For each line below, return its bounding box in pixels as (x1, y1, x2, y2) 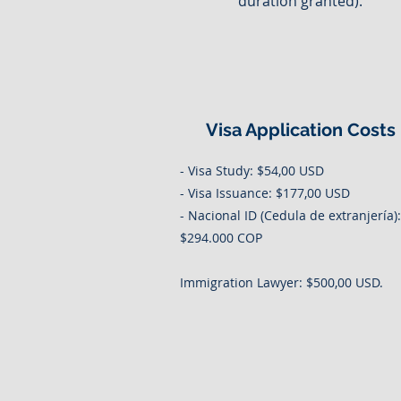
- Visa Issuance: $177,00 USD (180, 184, 350, 201)
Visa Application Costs (206, 119, 396, 141)
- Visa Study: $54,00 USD (180, 162, 324, 179)
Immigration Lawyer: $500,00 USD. (180, 274, 383, 291)
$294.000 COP (180, 229, 262, 246)
